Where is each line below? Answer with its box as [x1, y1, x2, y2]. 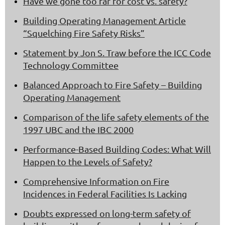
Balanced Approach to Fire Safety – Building [23, 79, 202, 90]
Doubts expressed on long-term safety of [23, 208, 191, 219]
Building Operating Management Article [23, 15, 186, 26]
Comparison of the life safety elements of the [23, 111, 209, 123]
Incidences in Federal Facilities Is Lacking [23, 188, 187, 199]
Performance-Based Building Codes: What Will [23, 144, 211, 155]
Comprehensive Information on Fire [23, 176, 169, 187]
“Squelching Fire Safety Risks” [23, 28, 145, 39]
